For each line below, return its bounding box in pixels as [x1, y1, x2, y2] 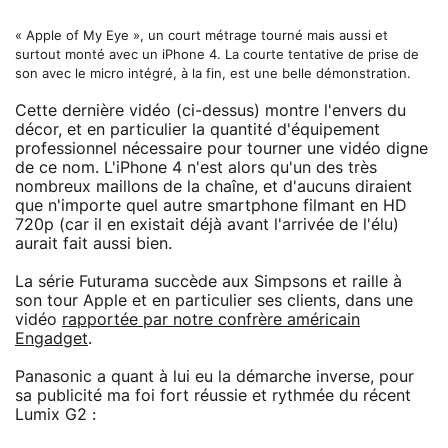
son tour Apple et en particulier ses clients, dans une [15, 292, 413, 309]
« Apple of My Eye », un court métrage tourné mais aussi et [15, 29, 388, 43]
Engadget [15, 330, 88, 347]
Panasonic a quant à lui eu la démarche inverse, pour [15, 368, 414, 385]
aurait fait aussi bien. [15, 235, 172, 252]
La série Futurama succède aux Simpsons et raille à [15, 273, 402, 290]
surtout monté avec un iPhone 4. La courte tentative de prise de [15, 48, 419, 62]
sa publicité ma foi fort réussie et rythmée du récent [15, 387, 411, 404]
